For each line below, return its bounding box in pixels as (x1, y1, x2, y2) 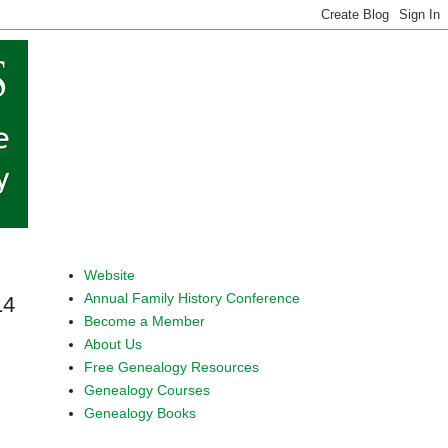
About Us (83, 335, 142, 352)
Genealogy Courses (83, 381, 210, 398)
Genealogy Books (83, 404, 196, 421)
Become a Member (83, 312, 205, 329)
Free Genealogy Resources (83, 358, 259, 375)
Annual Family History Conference (83, 289, 300, 306)
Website (83, 266, 135, 283)
